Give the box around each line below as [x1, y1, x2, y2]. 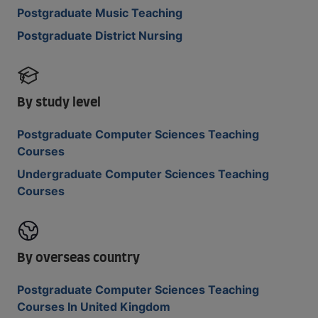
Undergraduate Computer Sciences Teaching [17, 167, 269, 181]
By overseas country [17, 252, 140, 265]
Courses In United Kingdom [17, 300, 170, 314]
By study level [17, 97, 101, 109]
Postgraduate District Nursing [17, 28, 182, 43]
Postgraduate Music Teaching [17, 6, 182, 20]
